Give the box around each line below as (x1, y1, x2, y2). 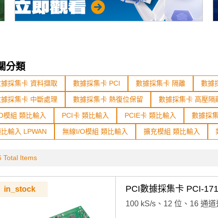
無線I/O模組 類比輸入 (62, 127, 128, 135)
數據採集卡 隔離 (136, 79, 185, 87)
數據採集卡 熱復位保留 (73, 95, 143, 103)
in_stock (4, 185, 36, 193)
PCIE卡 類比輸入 (125, 111, 176, 119)
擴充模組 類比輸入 (144, 127, 200, 135)
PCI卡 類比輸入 (62, 111, 109, 119)
